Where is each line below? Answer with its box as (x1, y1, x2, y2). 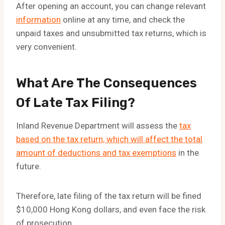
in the (176, 148, 199, 158)
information (16, 15, 61, 25)
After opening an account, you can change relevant (16, 1, 206, 12)
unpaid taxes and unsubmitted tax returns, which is (16, 28, 206, 39)
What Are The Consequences (16, 75, 197, 91)
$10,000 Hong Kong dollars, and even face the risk (16, 204, 205, 215)
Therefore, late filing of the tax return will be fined (16, 191, 201, 201)
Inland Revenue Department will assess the (16, 121, 179, 131)
